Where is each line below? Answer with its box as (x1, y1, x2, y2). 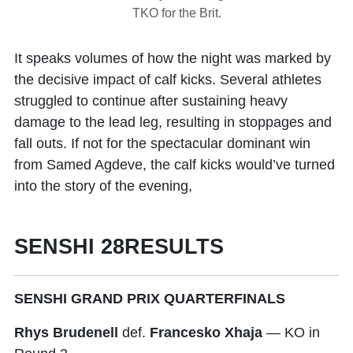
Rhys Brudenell (14, 324, 118, 340)
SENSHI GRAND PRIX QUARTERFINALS (14, 290, 285, 307)
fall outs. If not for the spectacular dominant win (14, 135, 310, 151)
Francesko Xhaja (150, 324, 262, 340)
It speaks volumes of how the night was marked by (14, 50, 331, 66)
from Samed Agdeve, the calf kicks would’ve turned (14, 156, 335, 173)
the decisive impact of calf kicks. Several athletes (14, 71, 321, 87)
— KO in (262, 324, 320, 340)
